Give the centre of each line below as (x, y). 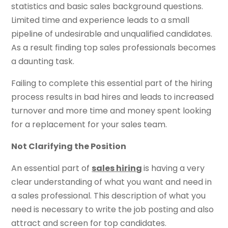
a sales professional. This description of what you (109, 195)
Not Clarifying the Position (69, 146)
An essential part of (52, 168)
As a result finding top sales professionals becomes (114, 47)
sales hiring (117, 168)
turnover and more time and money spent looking (111, 110)
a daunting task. (43, 61)
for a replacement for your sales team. (89, 124)
